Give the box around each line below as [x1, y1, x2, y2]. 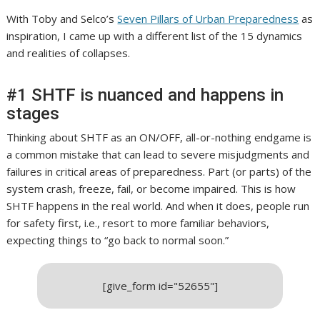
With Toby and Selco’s [6, 11, 118, 26]
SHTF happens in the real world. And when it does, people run [6, 199, 310, 214]
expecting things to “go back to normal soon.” [6, 233, 232, 248]
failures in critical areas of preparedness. [6, 164, 209, 179]
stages [6, 104, 60, 124]
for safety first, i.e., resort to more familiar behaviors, [6, 216, 270, 231]
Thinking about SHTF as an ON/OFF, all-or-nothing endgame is [6, 130, 312, 145]
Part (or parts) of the [208, 164, 312, 179]
